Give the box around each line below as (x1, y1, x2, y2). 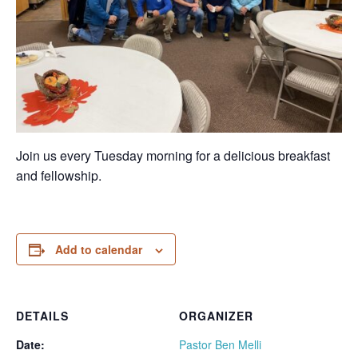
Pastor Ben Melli (179, 336, 261, 352)
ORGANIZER (179, 308, 253, 324)
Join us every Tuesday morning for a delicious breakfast (16, 146, 330, 165)
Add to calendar (55, 241, 142, 257)
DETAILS (16, 308, 69, 324)
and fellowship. (16, 166, 101, 185)
